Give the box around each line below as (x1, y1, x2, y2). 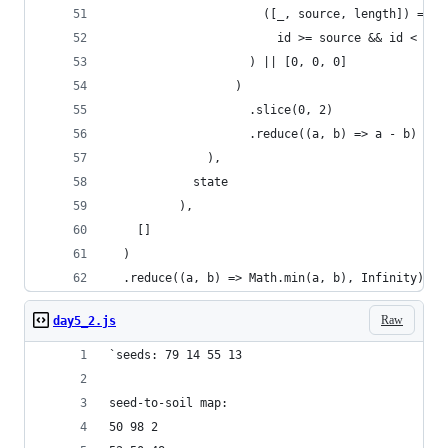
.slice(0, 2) (109, 103, 333, 117)
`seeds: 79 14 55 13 (109, 348, 242, 362)
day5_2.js (53, 314, 116, 328)
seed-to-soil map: (109, 396, 228, 410)
